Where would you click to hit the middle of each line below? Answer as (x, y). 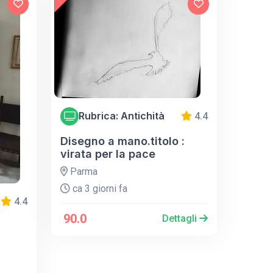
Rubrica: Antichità (122, 116)
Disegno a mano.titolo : (123, 141)
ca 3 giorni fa (99, 188)
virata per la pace (108, 154)
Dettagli (181, 218)
